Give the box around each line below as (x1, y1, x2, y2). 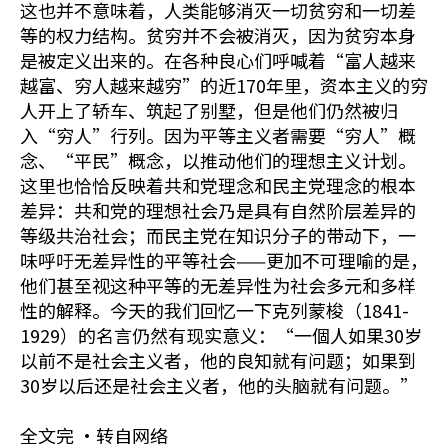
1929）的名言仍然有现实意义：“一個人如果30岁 (20, 322, 422, 348)
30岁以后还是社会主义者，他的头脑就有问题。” (20, 372, 418, 398)
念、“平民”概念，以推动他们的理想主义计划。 (20, 147, 416, 173)
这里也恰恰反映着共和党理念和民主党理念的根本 (20, 172, 416, 198)
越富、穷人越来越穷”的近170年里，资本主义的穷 (20, 72, 428, 98)
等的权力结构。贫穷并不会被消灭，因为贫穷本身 (20, 22, 416, 48)
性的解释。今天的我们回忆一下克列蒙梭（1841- (20, 297, 409, 323)
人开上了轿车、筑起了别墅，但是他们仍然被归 (20, 97, 398, 123)
